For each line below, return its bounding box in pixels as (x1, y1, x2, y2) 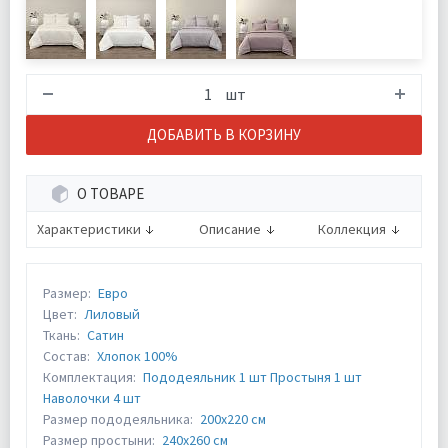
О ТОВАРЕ (77, 184, 144, 203)
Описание (198, 220, 261, 238)
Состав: (43, 347, 90, 365)
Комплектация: (43, 368, 136, 386)
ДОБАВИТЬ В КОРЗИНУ (147, 125, 301, 144)
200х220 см (200, 410, 266, 428)
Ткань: (43, 326, 80, 344)
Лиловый (84, 305, 140, 323)
